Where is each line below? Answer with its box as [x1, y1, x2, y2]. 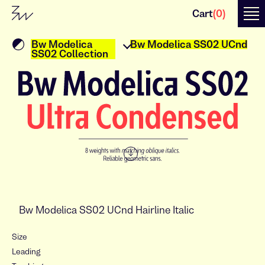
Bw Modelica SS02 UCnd [130, 38, 247, 50]
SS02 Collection [31, 48, 108, 60]
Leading [12, 247, 40, 256]
